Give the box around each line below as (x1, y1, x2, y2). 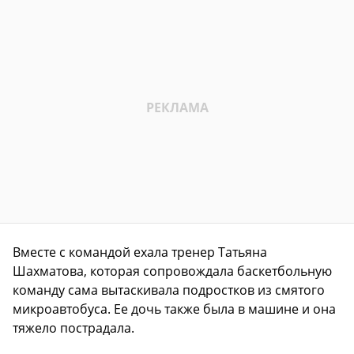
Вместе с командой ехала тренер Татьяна (13, 243, 267, 261)
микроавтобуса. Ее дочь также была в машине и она (13, 299, 336, 318)
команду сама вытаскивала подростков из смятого (13, 281, 325, 299)
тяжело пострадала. (13, 318, 134, 337)
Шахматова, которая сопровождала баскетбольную (13, 262, 332, 280)
